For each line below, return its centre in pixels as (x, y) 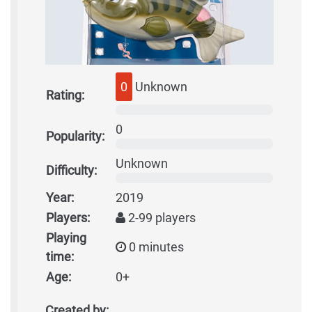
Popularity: (75, 136)
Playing (66, 238)
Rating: (65, 95)
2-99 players (161, 218)
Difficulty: (71, 171)
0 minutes (155, 247)
